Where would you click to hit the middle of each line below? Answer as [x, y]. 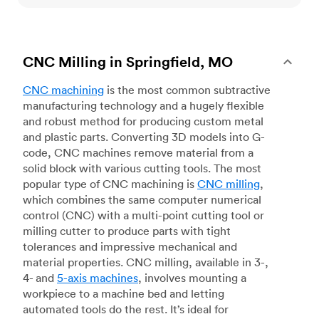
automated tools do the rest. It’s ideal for [126, 309]
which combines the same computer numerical [142, 200]
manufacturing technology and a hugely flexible [143, 106]
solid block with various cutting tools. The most [142, 168]
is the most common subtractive [187, 90]
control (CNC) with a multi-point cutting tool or [143, 215]
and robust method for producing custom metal [143, 121]
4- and [40, 278]
